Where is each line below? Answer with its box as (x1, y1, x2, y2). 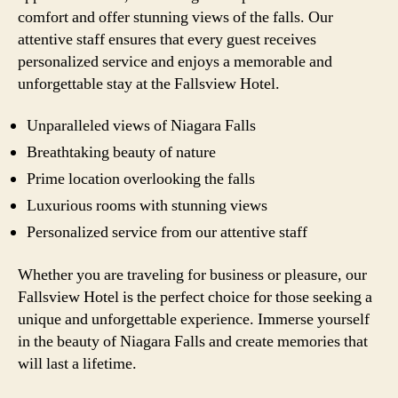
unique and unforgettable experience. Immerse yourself (18, 308, 370, 330)
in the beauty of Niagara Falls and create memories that (18, 330, 368, 352)
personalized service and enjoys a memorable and (18, 51, 332, 72)
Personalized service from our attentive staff (27, 222, 307, 243)
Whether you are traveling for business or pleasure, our (18, 264, 367, 285)
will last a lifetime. (18, 353, 137, 374)
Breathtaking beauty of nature (27, 142, 216, 163)
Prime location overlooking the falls (27, 169, 255, 189)
